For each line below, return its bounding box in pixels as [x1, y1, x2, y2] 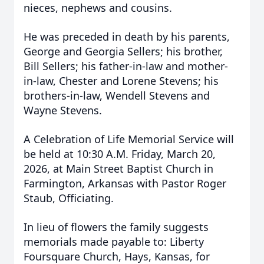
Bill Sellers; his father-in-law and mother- [24, 59, 228, 73]
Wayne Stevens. [24, 103, 102, 117]
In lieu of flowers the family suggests [24, 220, 209, 234]
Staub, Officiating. [24, 191, 114, 205]
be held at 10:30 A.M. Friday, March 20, [24, 147, 216, 161]
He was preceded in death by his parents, [24, 29, 230, 44]
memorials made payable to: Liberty [24, 235, 204, 249]
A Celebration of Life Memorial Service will [24, 132, 234, 146]
